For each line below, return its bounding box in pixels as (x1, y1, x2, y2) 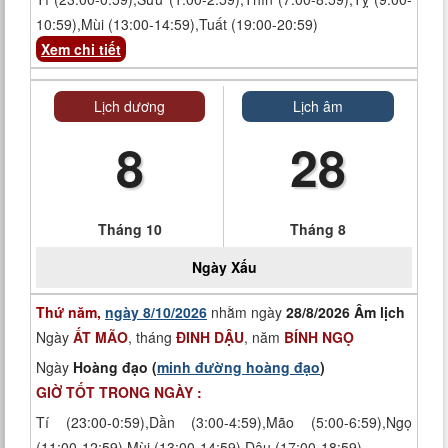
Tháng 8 (290, 219, 346, 239)
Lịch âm (293, 96, 343, 116)
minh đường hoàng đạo (157, 357, 320, 377)
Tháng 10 (97, 219, 162, 239)
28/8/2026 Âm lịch (286, 302, 405, 322)
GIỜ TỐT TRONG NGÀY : (36, 382, 202, 402)
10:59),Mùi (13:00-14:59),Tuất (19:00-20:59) (36, 14, 318, 34)
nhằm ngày (207, 302, 286, 322)
